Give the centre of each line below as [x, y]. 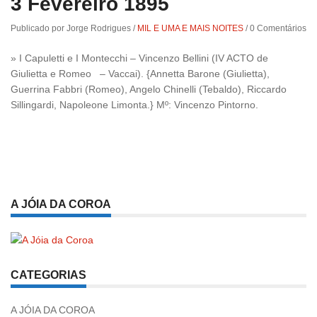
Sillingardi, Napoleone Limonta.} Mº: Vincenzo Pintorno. [134, 104]
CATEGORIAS [48, 275]
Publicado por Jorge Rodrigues [72, 28]
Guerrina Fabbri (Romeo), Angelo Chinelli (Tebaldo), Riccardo [149, 89]
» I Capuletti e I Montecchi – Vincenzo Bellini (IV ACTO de [139, 58]
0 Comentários [278, 28]
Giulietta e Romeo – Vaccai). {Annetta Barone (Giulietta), [140, 73]
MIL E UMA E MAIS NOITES [190, 28]
